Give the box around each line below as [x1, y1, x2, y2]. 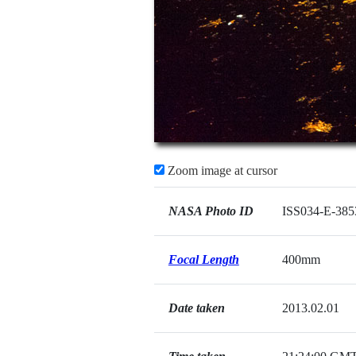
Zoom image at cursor [164, 164, 277, 177]
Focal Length [168, 253, 239, 266]
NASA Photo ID [168, 204, 253, 218]
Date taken [168, 301, 225, 315]
